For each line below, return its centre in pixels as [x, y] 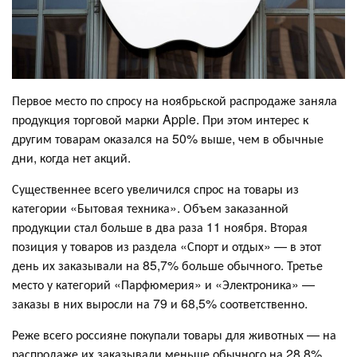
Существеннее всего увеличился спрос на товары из [155, 188]
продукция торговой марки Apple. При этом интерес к [160, 119]
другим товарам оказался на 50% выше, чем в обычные [168, 138]
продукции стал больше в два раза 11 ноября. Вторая [160, 226]
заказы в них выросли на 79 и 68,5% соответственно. [160, 303]
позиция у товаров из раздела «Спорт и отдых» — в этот [167, 245]
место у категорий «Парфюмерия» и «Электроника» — [163, 284]
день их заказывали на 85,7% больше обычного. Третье [167, 265]
